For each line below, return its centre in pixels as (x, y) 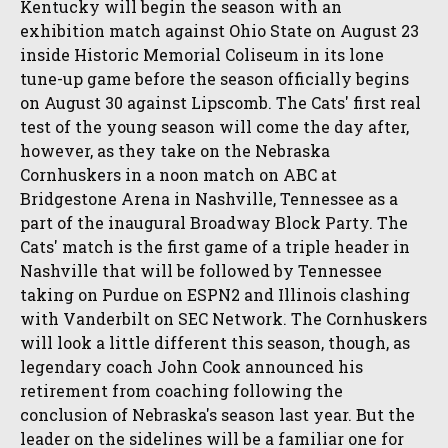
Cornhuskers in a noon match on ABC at (178, 175)
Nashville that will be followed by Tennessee (201, 271)
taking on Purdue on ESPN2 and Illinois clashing (215, 295)
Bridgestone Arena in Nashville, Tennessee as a (209, 199)
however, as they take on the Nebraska (175, 151)
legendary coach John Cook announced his (191, 367)
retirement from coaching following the (181, 391)
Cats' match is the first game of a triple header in (215, 247)
